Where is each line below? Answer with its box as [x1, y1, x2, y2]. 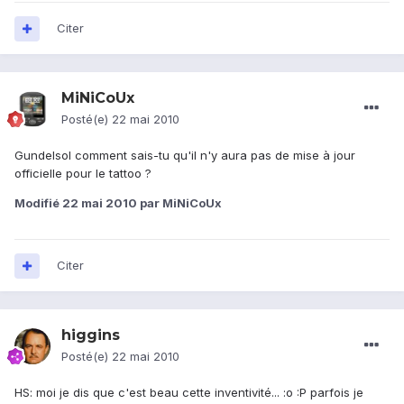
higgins [61, 326, 120, 344]
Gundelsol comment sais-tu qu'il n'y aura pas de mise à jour [14, 148, 355, 163]
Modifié [14, 196, 62, 211]
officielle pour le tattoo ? [14, 166, 151, 181]
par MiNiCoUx [137, 196, 222, 211]
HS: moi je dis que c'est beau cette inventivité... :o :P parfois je [14, 385, 363, 400]
